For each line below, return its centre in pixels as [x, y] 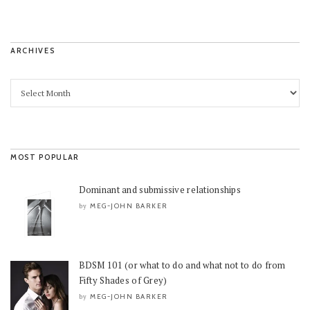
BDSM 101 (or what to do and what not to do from [182, 265]
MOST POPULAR [45, 157]
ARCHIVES [33, 50]
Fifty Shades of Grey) [123, 281]
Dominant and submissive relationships [159, 189]
